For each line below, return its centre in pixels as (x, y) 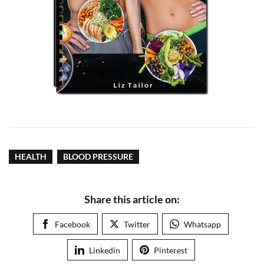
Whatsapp (202, 224)
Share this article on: (132, 199)
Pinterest (170, 250)
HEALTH (31, 156)
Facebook (72, 224)
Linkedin (104, 250)
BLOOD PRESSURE (98, 156)
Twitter (137, 224)
